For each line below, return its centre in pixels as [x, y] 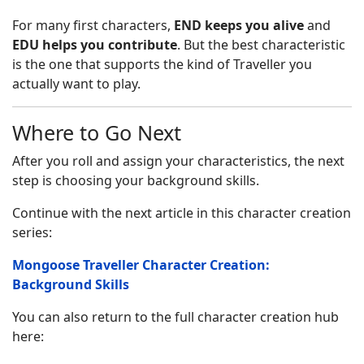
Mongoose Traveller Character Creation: [141, 265]
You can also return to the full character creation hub [175, 317]
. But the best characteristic [261, 45]
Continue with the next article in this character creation [182, 213]
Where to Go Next [97, 132]
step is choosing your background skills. [136, 180]
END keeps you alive [239, 25]
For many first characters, [93, 25]
